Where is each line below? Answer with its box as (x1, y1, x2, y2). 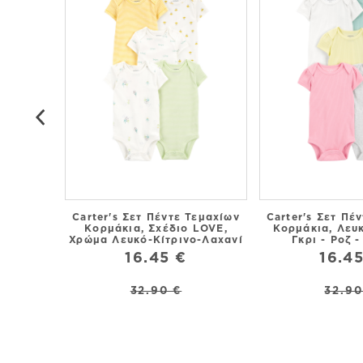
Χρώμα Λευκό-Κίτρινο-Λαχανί (69, 233, 243, 245)
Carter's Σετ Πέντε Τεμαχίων (72, 211, 240, 222)
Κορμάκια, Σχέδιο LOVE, (84, 222, 228, 233)
